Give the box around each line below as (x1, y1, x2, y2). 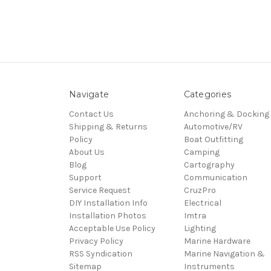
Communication (183, 172, 247, 183)
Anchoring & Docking (183, 108, 269, 119)
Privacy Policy (69, 235, 123, 246)
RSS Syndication (69, 248, 132, 259)
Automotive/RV (183, 121, 243, 132)
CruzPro (183, 184, 216, 195)
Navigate (69, 88, 109, 100)
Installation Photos (69, 210, 146, 221)
